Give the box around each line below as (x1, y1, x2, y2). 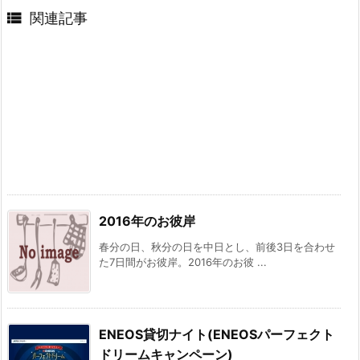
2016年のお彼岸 (99, 213, 195, 230)
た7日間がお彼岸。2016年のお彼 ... (99, 256, 267, 269)
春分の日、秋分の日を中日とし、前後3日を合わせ (99, 240, 335, 254)
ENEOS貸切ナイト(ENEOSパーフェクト (99, 326, 334, 343)
